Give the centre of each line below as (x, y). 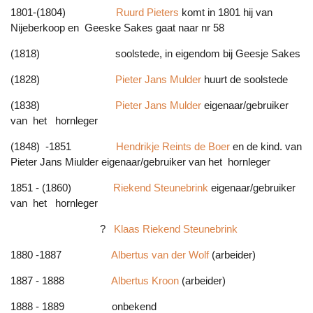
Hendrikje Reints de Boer (173, 147)
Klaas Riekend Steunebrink (176, 229)
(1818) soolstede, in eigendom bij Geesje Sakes (155, 54)
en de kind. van (266, 147)
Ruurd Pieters (147, 13)
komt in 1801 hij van (226, 13)
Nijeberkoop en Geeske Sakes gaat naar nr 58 (117, 28)
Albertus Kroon (146, 281)
